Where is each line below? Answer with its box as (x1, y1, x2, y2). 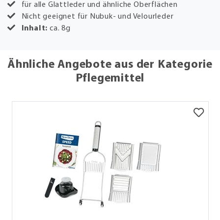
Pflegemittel (75, 72, 145, 84)
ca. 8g (50, 24, 71, 32)
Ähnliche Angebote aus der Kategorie (7, 58, 213, 71)
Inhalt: (21, 24, 50, 32)
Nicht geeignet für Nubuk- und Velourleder (19, 12, 174, 21)
